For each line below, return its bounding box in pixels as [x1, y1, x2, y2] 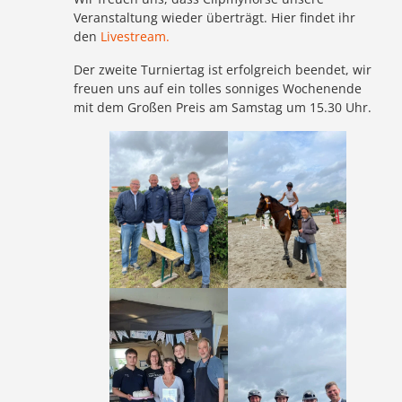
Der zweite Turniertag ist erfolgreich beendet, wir [74, 60, 372, 78]
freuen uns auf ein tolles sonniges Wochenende [74, 79, 363, 97]
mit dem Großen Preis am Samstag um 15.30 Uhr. [74, 98, 372, 116]
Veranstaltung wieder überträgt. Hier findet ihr [74, 8, 356, 26]
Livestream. [100, 27, 170, 45]
